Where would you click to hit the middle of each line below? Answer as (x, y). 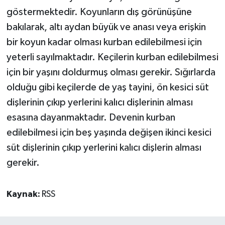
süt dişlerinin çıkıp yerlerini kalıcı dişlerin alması (104, 148)
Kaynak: (24, 195)
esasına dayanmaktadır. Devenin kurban (91, 118)
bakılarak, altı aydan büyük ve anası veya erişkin (106, 27)
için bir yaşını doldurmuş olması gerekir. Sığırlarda (111, 73)
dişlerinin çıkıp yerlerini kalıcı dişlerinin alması (99, 103)
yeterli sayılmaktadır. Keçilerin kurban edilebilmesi (112, 58)
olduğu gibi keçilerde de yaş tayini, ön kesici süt (107, 88)
